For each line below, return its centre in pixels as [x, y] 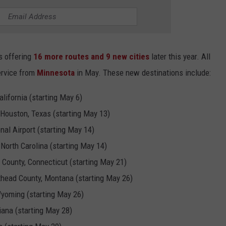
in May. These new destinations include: [143, 73]
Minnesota [56, 73]
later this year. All [180, 57]
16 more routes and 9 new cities [91, 57]
